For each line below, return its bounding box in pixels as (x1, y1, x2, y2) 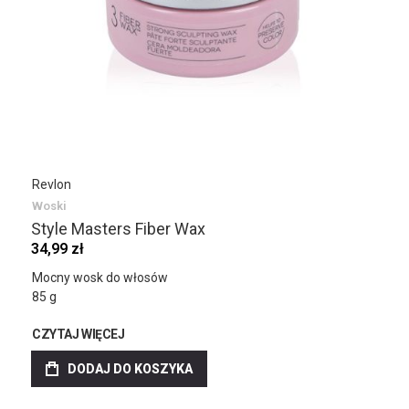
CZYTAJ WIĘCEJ (32, 327, 125, 341)
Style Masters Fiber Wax (31, 219, 205, 238)
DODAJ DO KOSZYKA (68, 362, 193, 376)
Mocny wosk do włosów (32, 270, 168, 285)
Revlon (32, 177, 71, 192)
